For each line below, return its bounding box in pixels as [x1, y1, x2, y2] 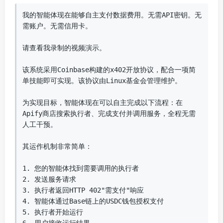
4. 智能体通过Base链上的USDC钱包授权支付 [22, 197, 164, 205]
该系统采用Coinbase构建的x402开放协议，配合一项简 [22, 66, 196, 74]
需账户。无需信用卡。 [22, 22, 92, 30]
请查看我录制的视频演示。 [22, 44, 106, 52]
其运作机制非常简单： [22, 142, 92, 150]
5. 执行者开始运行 [22, 208, 83, 216]
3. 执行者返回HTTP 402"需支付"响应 [22, 186, 144, 194]
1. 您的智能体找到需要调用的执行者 [22, 164, 139, 172]
